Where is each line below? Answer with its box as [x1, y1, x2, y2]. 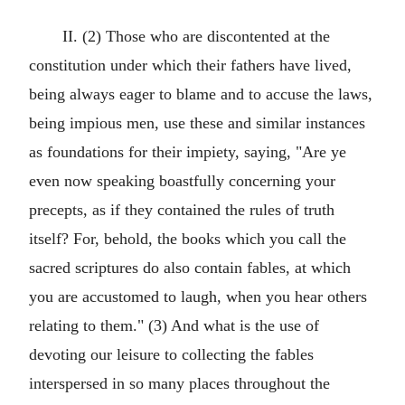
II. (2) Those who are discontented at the [61, 27, 330, 45]
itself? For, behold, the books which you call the [29, 230, 346, 248]
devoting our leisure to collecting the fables [29, 345, 314, 363]
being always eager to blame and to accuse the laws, [29, 85, 372, 103]
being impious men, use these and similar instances [29, 114, 365, 132]
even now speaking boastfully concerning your [29, 172, 335, 190]
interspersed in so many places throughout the [29, 374, 330, 392]
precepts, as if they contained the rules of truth [29, 201, 334, 219]
